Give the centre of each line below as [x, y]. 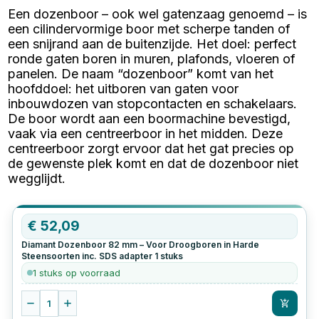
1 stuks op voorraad [77, 272]
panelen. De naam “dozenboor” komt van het [141, 73]
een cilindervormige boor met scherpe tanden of [150, 28]
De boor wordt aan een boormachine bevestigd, [150, 118]
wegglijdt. [37, 178]
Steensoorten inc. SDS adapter [87, 256]
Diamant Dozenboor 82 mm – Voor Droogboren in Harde [141, 244]
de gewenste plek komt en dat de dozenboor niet [153, 163]
